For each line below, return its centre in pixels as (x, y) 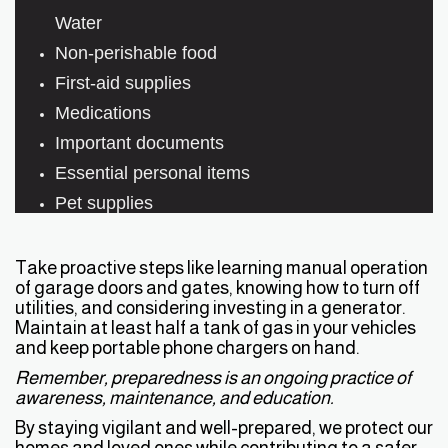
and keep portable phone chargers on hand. (187, 347)
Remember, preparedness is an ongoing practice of (213, 377)
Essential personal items (152, 172)
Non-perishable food (136, 52)
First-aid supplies (123, 82)
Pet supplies (104, 202)
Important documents (139, 142)
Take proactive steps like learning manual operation (221, 267)
